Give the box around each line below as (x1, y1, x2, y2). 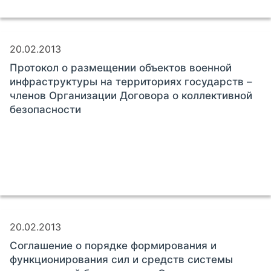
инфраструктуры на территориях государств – (10, 75, 252, 88)
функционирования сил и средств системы (10, 253, 233, 266)
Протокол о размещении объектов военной (10, 61, 232, 74)
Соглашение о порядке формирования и (10, 239, 217, 252)
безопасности (10, 103, 81, 116)
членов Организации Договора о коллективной (10, 89, 252, 102)
